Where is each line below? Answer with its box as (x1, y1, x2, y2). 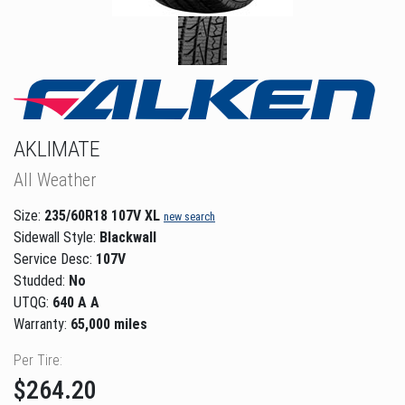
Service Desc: (14, 250, 92, 268)
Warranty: (14, 315, 71, 333)
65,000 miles (71, 315, 147, 333)
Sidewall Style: (14, 228, 99, 246)
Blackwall (99, 228, 156, 246)
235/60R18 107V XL (44, 206, 160, 224)
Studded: (14, 271, 69, 289)
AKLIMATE (14, 136, 100, 162)
